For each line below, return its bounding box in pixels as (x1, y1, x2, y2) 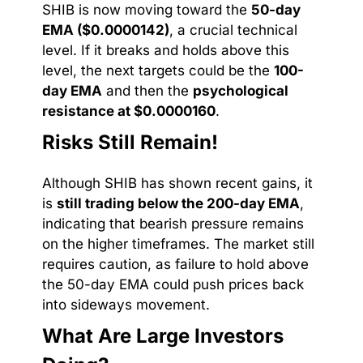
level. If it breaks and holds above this (42, 41, 289, 58)
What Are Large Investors (42, 323, 284, 348)
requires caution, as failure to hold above (42, 255, 309, 272)
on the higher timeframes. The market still (42, 235, 314, 252)
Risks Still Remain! (42, 130, 218, 154)
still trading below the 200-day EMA (57, 194, 300, 211)
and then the (102, 82, 193, 99)
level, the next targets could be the (42, 62, 274, 79)
